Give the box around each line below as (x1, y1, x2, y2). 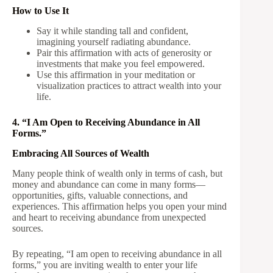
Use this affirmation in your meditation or (37, 69, 195, 80)
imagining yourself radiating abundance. (37, 36, 191, 47)
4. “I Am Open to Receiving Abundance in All (12, 116, 200, 127)
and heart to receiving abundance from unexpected (12, 211, 206, 222)
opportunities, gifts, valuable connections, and (12, 190, 188, 200)
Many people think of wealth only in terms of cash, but (12, 168, 222, 179)
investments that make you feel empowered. (37, 58, 205, 69)
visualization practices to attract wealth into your (37, 80, 221, 91)
